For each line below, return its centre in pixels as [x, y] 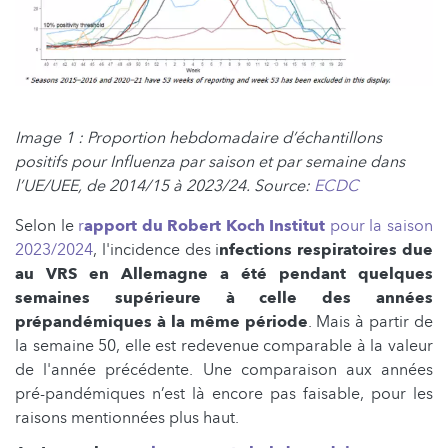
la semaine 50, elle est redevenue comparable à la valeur [224, 345]
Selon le [47, 225]
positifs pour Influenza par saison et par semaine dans [210, 161]
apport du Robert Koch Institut [205, 225]
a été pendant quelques [326, 273]
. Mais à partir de [370, 321]
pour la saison [379, 225]
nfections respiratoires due [326, 249]
